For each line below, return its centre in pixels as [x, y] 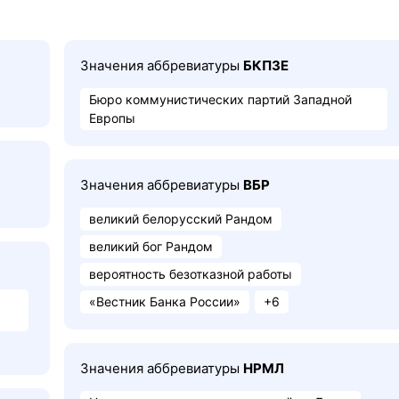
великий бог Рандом [151, 246]
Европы [112, 118]
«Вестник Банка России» [165, 301]
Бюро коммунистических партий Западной [220, 99]
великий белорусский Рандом [181, 219]
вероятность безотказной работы [191, 274]
